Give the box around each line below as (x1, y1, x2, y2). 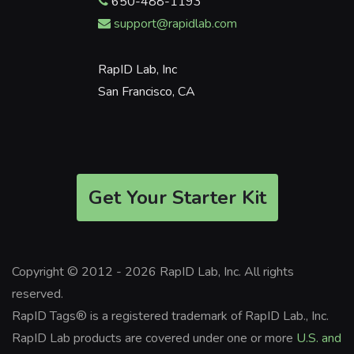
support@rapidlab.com (114, 15, 237, 32)
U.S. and (296, 330, 341, 347)
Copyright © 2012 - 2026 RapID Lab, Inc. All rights (12, 263, 294, 281)
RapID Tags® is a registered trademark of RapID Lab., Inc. (12, 307, 329, 325)
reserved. (12, 285, 63, 303)
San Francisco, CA (98, 83, 195, 100)
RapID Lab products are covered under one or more (12, 330, 296, 347)
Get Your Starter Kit (88, 185, 266, 210)
